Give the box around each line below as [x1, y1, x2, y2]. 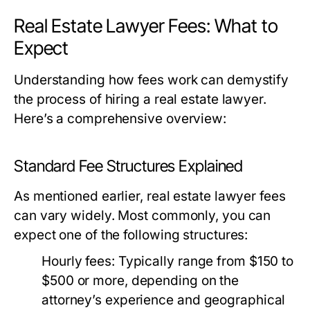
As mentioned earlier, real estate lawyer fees [14, 188, 286, 204]
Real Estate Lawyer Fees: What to [14, 15, 278, 37]
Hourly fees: [42, 253, 115, 269]
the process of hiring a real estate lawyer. [14, 91, 266, 107]
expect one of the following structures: [14, 227, 248, 243]
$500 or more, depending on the [42, 273, 239, 289]
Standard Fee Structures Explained [14, 156, 244, 176]
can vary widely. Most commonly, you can [14, 208, 271, 224]
